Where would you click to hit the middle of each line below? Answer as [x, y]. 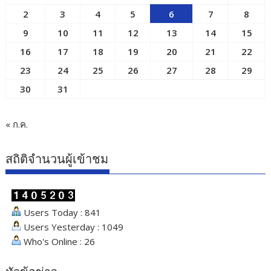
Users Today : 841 [61, 213]
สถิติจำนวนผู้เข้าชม [57, 159]
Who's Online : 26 [58, 242]
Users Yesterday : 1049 [73, 227]
